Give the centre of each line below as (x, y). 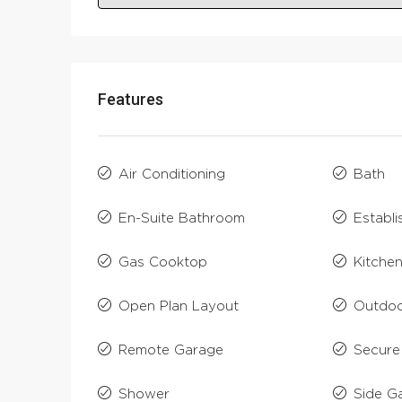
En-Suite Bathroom (182, 219)
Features (131, 100)
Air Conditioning (172, 175)
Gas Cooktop (163, 263)
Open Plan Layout (179, 307)
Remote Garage (171, 351)
